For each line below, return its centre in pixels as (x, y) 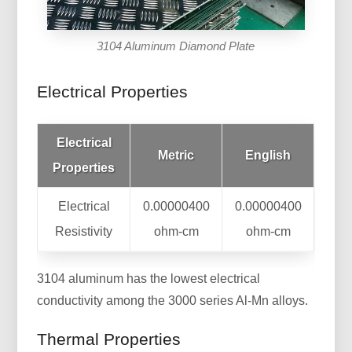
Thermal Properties (109, 339)
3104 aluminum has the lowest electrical (149, 278)
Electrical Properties (113, 91)
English (268, 155)
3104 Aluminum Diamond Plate (176, 46)
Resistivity (84, 231)
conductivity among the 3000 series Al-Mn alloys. (173, 300)
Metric (176, 155)
